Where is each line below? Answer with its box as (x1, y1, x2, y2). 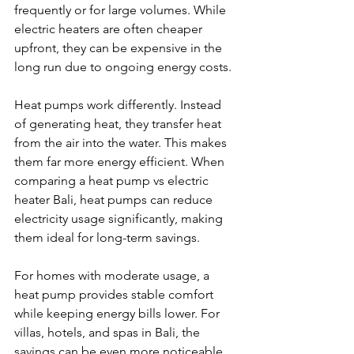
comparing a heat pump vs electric (14, 172, 212, 188)
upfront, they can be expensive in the (14, 40, 225, 55)
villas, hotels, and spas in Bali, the (14, 324, 203, 340)
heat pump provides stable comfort (14, 286, 217, 302)
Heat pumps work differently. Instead (14, 96, 224, 112)
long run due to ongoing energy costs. (14, 58, 232, 74)
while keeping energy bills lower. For (14, 305, 223, 321)
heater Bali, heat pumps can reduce (14, 191, 216, 207)
